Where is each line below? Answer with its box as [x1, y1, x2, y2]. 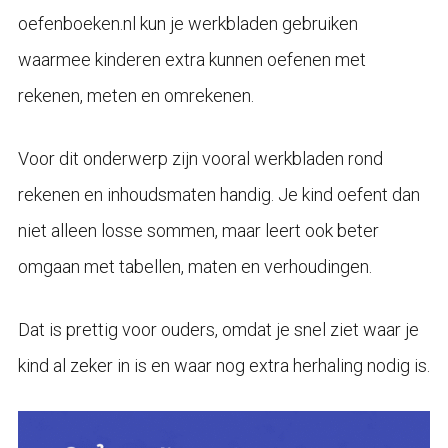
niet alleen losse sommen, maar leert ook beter [17, 219, 379, 241]
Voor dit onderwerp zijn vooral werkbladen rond [17, 147, 383, 169]
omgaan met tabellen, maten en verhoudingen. [17, 255, 372, 277]
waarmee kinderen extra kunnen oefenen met [17, 48, 366, 70]
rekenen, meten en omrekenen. [17, 84, 254, 106]
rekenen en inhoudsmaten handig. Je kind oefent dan [17, 183, 420, 205]
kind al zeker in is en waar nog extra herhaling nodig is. [17, 354, 430, 376]
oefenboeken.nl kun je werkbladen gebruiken [17, 12, 358, 34]
